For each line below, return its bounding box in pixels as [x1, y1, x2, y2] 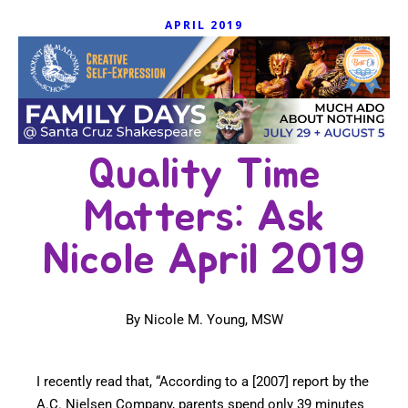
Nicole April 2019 [43, 239, 365, 282]
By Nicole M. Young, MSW [125, 311, 283, 329]
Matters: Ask [84, 196, 324, 240]
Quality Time [87, 153, 321, 197]
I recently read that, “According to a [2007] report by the [36, 373, 369, 391]
